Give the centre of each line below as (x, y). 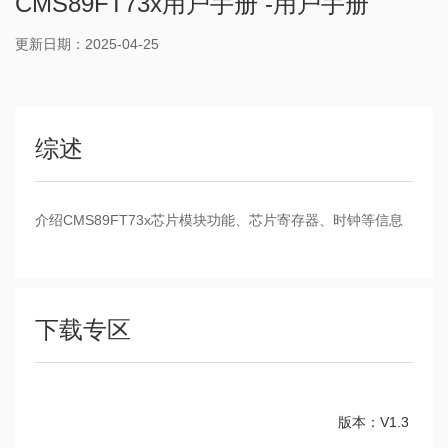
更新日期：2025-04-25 (87, 44)
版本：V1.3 (373, 422)
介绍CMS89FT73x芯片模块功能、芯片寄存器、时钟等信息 (219, 220)
